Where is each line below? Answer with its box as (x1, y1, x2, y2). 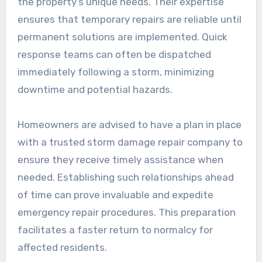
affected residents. (17, 241, 107, 253)
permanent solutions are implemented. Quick (17, 30, 227, 43)
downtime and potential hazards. (17, 83, 173, 95)
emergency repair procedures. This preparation (17, 206, 236, 218)
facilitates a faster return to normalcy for (17, 223, 213, 236)
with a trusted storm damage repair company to (17, 136, 243, 148)
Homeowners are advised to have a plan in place (17, 118, 242, 130)
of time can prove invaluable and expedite (17, 188, 213, 201)
